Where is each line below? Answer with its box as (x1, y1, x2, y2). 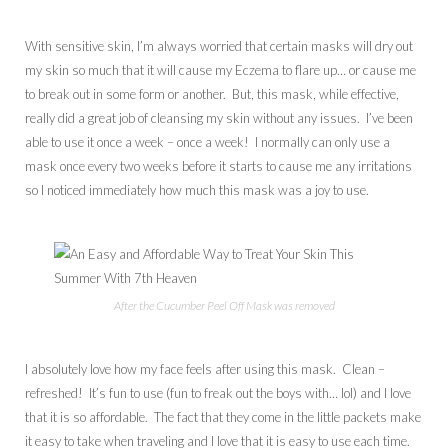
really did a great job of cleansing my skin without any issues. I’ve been (25, 109, 413, 126)
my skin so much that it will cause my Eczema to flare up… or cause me (25, 61, 416, 78)
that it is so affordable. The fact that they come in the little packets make (25, 408, 421, 425)
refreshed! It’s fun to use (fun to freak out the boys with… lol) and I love (25, 384, 411, 401)
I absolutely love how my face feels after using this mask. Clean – (25, 360, 385, 377)
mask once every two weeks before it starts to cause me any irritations (25, 157, 412, 174)
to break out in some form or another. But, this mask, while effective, (25, 85, 399, 102)
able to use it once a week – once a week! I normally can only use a (25, 133, 390, 150)
